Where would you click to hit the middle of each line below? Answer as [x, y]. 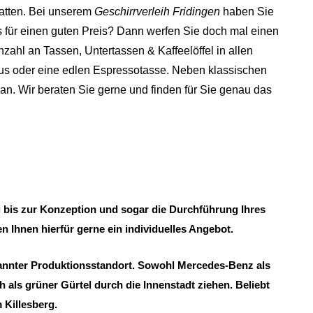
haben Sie [247, 12]
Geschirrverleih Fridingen [157, 12]
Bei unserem [61, 12]
